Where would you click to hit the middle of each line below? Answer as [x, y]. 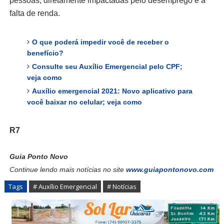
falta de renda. [34, 13]
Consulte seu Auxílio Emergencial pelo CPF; [107, 66]
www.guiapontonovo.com [169, 169]
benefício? [45, 53]
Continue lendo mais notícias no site [67, 169]
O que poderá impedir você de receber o [100, 42]
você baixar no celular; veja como [84, 102]
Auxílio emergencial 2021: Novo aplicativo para [112, 91]
